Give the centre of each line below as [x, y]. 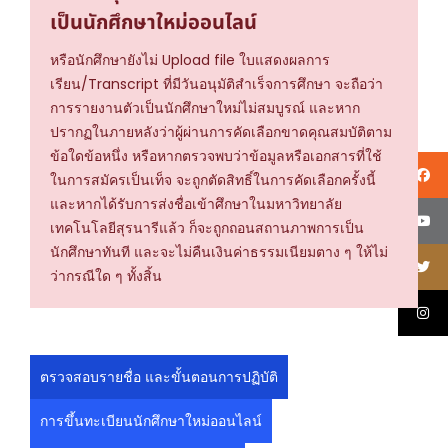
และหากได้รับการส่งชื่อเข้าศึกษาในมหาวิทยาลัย [196, 203]
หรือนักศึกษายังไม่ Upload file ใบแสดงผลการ [190, 59]
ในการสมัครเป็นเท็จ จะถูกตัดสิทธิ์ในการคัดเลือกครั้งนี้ [213, 179]
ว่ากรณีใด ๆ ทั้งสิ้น [106, 275]
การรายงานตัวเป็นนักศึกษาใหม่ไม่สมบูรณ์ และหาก [205, 107]
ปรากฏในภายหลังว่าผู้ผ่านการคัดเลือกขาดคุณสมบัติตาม [221, 131]
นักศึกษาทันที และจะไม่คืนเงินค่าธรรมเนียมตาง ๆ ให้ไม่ [219, 251]
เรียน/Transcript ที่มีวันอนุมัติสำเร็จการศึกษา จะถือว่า [216, 83]
